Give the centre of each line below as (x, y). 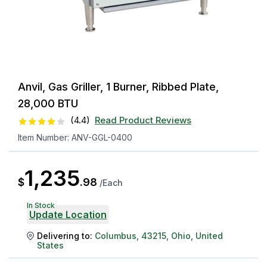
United (209, 236)
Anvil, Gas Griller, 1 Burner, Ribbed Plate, (118, 86)
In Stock (41, 206)
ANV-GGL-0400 (102, 138)
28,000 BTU (48, 103)
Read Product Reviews (143, 120)
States (50, 246)
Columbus (116, 236)
